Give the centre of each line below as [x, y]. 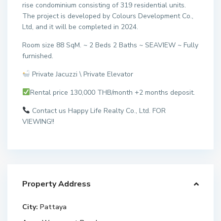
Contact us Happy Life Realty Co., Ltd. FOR [98, 110]
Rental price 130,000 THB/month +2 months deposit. [113, 92]
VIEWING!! [38, 121]
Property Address [57, 184]
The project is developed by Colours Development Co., [108, 16]
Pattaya [54, 207]
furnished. [38, 56]
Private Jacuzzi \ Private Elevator [82, 74]
